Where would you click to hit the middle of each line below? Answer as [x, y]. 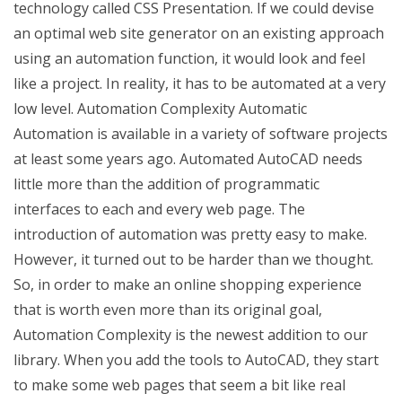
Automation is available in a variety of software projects [201, 134]
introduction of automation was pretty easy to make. [190, 234]
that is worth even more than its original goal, [168, 310]
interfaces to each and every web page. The [159, 209]
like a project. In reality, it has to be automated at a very [200, 83]
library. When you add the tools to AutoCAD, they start [196, 360]
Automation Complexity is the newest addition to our [191, 335]
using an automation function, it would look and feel [189, 58]
